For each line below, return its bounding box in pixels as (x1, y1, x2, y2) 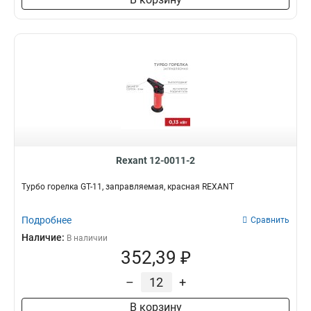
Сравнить (251, 215, 289, 225)
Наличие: (22, 232, 67, 243)
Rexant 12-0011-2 (116, 155, 195, 166)
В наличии (67, 233, 108, 243)
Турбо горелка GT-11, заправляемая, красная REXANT (22, 182, 234, 192)
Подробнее (22, 215, 72, 226)
